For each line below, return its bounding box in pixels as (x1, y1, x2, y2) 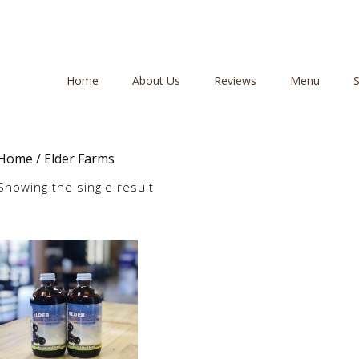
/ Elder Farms (33, 150, 115, 167)
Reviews (214, 73, 256, 88)
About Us (132, 73, 180, 88)
